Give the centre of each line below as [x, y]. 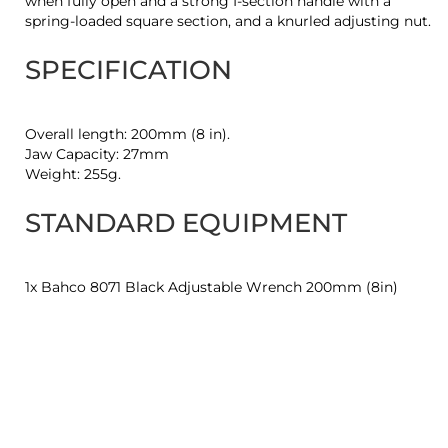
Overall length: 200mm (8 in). [127, 134]
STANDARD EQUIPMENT [186, 223]
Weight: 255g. [73, 174]
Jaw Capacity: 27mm [97, 154]
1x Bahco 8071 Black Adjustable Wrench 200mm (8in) [211, 287]
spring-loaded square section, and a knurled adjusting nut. [228, 21]
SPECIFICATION [128, 70]
